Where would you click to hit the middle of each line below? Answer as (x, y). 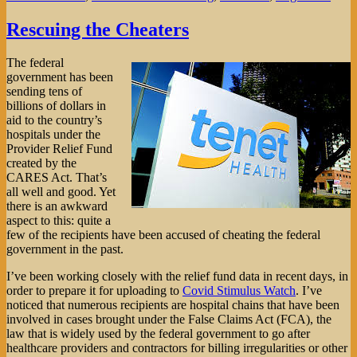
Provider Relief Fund (59, 149)
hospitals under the (53, 135)
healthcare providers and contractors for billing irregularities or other (177, 348)
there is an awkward (57, 206)
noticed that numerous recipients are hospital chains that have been (173, 305)
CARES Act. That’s (57, 178)
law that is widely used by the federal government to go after (158, 334)
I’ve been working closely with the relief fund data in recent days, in (177, 277)
